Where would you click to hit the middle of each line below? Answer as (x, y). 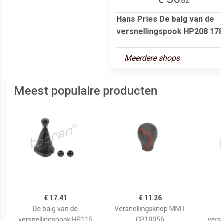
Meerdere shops (152, 58)
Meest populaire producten (86, 91)
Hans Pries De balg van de (165, 19)
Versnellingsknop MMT (150, 208)
